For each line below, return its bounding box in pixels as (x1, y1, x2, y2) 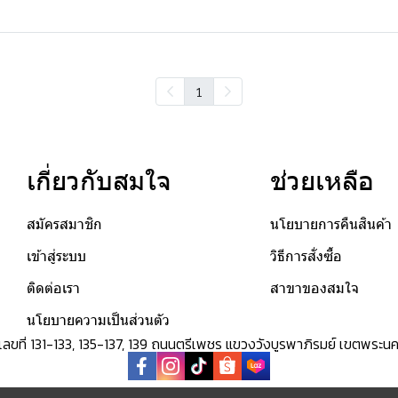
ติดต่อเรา (26, 280, 80, 297)
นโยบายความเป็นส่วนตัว (26, 312, 170, 329)
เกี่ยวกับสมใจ (26, 165, 171, 196)
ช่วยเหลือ (270, 165, 374, 196)
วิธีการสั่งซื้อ (270, 248, 342, 265)
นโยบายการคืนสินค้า (270, 216, 392, 233)
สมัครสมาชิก (26, 216, 102, 233)
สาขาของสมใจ (270, 280, 359, 297)
